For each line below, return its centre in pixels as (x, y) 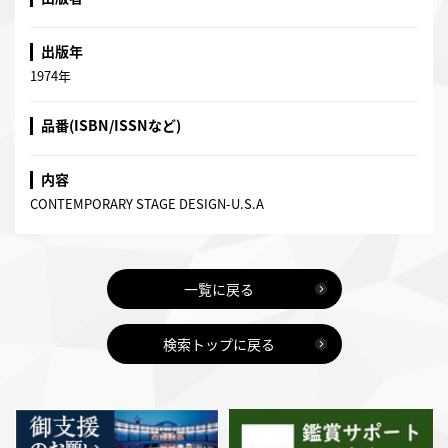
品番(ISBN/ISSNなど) (111, 125)
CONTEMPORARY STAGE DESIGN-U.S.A (147, 203)
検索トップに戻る (219, 344)
